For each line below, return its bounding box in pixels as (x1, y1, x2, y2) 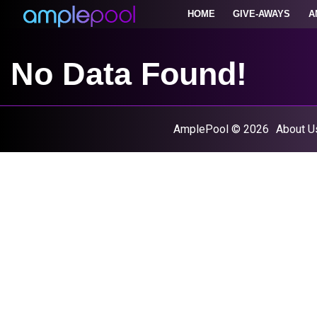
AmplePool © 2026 (173, 122, 269, 136)
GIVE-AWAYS (233, 8, 291, 19)
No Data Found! (11, 57, 247, 91)
